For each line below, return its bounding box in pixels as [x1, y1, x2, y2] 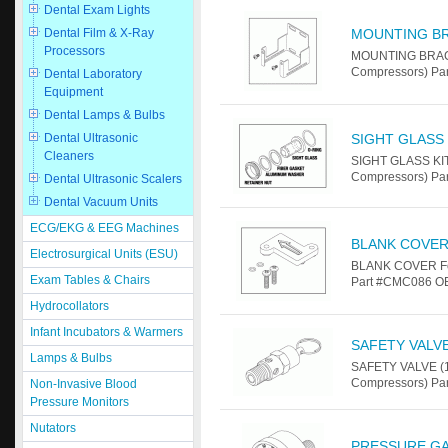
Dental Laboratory [44, 67, 142, 81]
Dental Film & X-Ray [44, 26, 154, 40]
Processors [44, 44, 105, 58]
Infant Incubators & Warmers [30, 325, 183, 339]
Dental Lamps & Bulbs [44, 108, 165, 122]
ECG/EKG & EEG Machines [30, 221, 179, 235]
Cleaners [44, 149, 94, 163]
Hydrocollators [30, 299, 109, 313]
